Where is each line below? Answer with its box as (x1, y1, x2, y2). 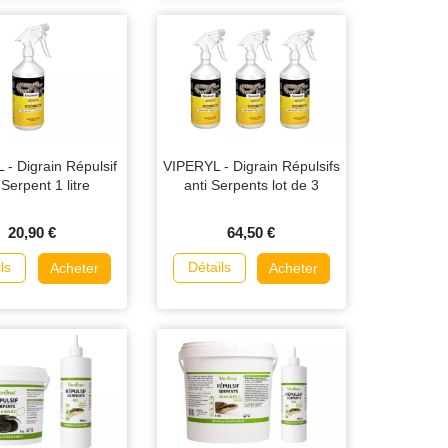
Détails (187, 259, 231, 275)
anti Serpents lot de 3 (183, 176, 319, 193)
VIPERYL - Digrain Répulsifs (162, 157, 340, 174)
